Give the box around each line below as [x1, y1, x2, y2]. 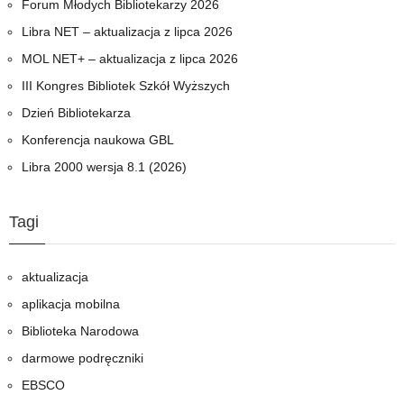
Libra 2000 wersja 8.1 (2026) [22, 159, 187, 174]
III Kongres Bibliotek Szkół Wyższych [22, 78, 230, 93]
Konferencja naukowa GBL [22, 132, 174, 147]
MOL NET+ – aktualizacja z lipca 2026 [22, 50, 238, 66]
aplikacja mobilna [22, 296, 120, 311]
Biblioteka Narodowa [22, 323, 139, 338]
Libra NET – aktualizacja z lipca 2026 [22, 23, 233, 39]
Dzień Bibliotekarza [22, 105, 131, 120]
